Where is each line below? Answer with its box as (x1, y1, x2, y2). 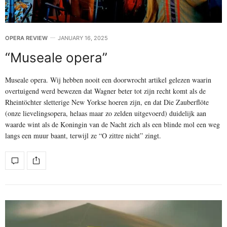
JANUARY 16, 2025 (58, 34, 108, 42)
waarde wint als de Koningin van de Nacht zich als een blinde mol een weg (5, 119, 220, 129)
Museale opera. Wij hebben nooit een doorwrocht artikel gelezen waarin (5, 74, 211, 85)
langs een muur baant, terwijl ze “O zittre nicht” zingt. (5, 130, 161, 140)
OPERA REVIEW (5, 34, 48, 42)
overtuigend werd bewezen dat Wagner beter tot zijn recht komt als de (5, 86, 206, 96)
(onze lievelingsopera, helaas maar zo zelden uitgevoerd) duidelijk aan (5, 108, 206, 118)
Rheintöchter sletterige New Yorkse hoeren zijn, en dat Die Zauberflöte (5, 97, 209, 107)
